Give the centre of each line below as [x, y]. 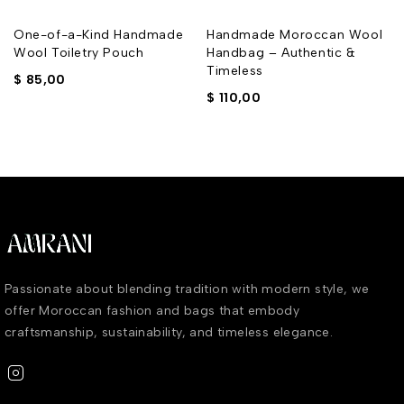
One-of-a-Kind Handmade [99, 34]
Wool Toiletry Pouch [79, 52]
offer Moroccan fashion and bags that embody [152, 311]
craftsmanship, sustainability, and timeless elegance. [169, 333]
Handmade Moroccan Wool [295, 34]
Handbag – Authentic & [281, 52]
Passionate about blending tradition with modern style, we [187, 289]
